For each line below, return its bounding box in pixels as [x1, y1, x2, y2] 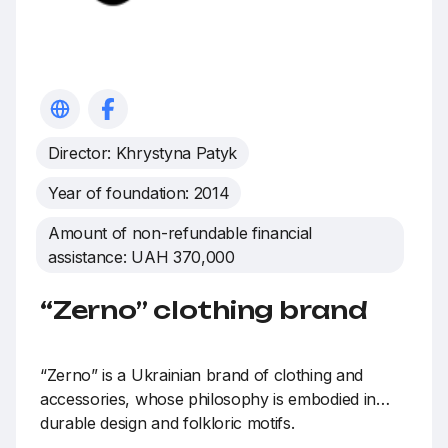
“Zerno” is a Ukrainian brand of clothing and [40, 365, 363, 386]
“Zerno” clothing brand [40, 295, 368, 326]
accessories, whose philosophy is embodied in [40, 389, 376, 410]
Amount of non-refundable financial [48, 223, 313, 244]
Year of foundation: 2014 [48, 183, 230, 204]
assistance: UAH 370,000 [48, 247, 235, 268]
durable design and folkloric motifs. [40, 413, 295, 434]
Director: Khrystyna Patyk [48, 143, 237, 164]
